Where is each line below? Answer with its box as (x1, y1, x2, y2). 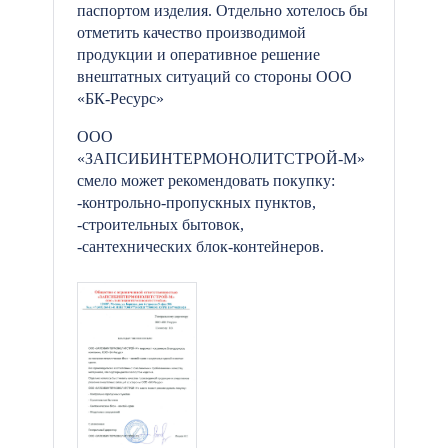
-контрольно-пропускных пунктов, (77, 194, 316, 211)
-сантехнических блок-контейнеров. (77, 238, 324, 255)
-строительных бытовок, (77, 216, 244, 233)
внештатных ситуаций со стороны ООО (77, 68, 352, 85)
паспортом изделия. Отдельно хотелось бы (77, 2, 368, 19)
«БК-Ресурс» (77, 90, 164, 107)
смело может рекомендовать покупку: (77, 172, 335, 189)
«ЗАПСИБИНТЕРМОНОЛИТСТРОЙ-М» (77, 150, 365, 167)
